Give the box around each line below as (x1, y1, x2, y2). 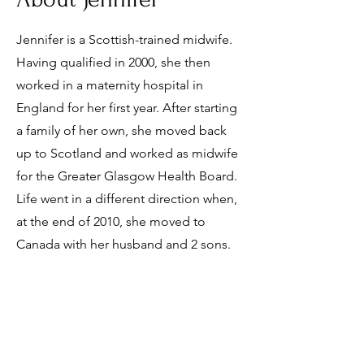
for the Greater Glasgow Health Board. (16, 168, 237, 184)
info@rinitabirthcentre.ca (16, 329, 148, 344)
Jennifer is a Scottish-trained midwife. (16, 32, 232, 47)
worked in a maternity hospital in (16, 77, 203, 93)
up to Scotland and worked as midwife (16, 145, 238, 161)
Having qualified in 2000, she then (16, 54, 210, 70)
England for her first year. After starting (16, 100, 237, 115)
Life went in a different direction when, (16, 191, 237, 206)
